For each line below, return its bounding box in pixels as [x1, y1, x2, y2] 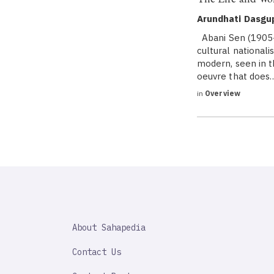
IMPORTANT [62, 224, 106, 235]
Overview [203, 89, 240, 98]
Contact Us [72, 246, 121, 257]
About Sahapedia [72, 222, 146, 233]
